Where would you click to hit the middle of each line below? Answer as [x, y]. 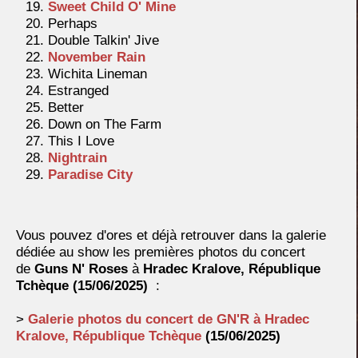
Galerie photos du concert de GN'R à [146, 320]
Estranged [78, 91]
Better [66, 108]
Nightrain [78, 158]
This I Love [81, 141]
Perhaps [73, 24]
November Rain [97, 58]
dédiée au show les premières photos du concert [161, 253]
